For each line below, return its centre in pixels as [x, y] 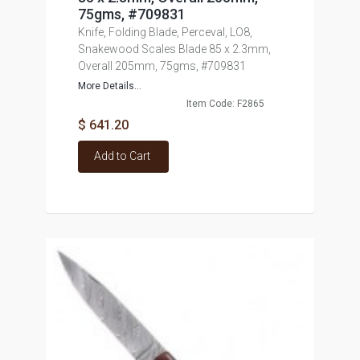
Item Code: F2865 [225, 104]
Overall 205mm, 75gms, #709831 [162, 66]
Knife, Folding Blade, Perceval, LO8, [165, 32]
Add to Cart [122, 156]
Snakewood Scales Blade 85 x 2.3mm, [174, 49]
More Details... [109, 86]
